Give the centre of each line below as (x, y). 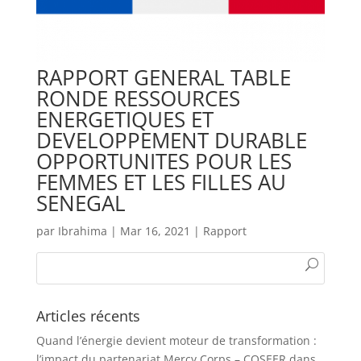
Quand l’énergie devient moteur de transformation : (176, 340)
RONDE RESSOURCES (138, 98)
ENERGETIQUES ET (124, 119)
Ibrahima (82, 230)
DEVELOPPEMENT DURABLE (171, 140)
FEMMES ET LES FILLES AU (161, 182)
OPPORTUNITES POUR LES (164, 161)
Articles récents (88, 315)
